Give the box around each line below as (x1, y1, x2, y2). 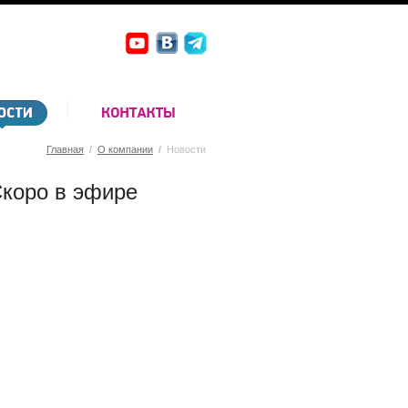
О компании (97, 144, 153, 155)
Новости (167, 144, 206, 155)
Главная (46, 144, 84, 155)
